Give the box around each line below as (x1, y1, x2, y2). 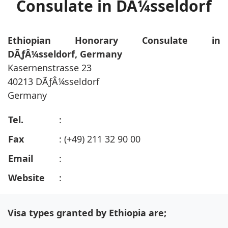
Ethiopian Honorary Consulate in (8, 34, 220, 47)
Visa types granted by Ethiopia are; (8, 207, 166, 219)
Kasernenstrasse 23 (8, 62, 92, 74)
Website (8, 172, 47, 184)
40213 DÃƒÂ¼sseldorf (8, 75, 99, 88)
